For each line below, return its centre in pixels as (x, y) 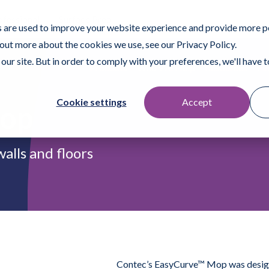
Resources (226, 68)
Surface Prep (85, 19)
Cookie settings (91, 102)
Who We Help (166, 68)
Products (108, 68)
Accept (197, 102)
